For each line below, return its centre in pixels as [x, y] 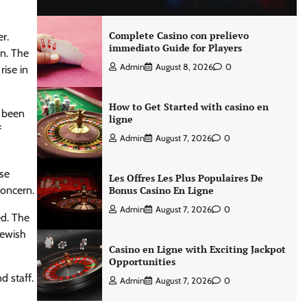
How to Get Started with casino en [188, 107]
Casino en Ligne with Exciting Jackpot [197, 249]
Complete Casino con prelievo [179, 35]
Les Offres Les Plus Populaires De [186, 178]
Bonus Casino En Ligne [161, 190]
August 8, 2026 [184, 67]
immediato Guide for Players [175, 48]
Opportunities [142, 261]
